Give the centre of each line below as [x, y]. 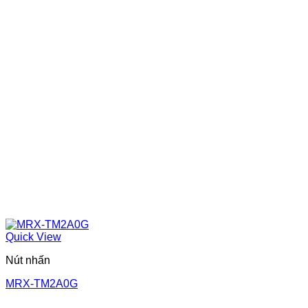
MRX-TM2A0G [42, 283]
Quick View [33, 236]
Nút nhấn [28, 260]
